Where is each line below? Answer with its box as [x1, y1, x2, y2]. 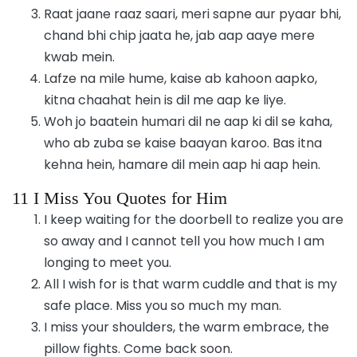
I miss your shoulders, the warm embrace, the [44, 317, 329, 336]
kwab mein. [44, 47, 115, 66]
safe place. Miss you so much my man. [44, 296, 281, 315]
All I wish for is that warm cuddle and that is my [44, 274, 337, 293]
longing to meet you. [44, 253, 171, 272]
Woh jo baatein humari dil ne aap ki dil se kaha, [44, 112, 332, 131]
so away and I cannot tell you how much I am [44, 231, 324, 250]
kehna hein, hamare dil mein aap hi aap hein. [44, 155, 320, 174]
